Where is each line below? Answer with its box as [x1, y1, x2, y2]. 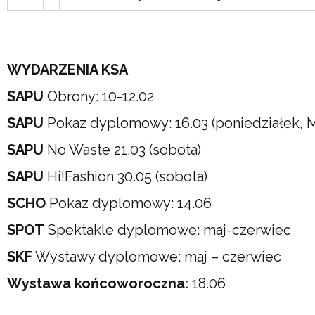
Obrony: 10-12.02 [44, 88, 154, 105]
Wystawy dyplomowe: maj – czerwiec [32, 248, 281, 265]
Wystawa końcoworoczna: [7, 275, 188, 292]
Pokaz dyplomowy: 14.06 [46, 195, 212, 212]
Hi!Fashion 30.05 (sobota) [44, 168, 207, 185]
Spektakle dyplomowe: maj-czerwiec [44, 221, 291, 238]
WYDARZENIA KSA [7, 61, 128, 78]
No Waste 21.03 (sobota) [44, 141, 201, 158]
